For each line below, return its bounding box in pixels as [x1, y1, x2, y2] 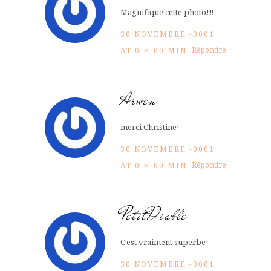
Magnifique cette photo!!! [120, 6, 214, 18]
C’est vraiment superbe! [120, 236, 208, 247]
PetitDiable [120, 202, 188, 227]
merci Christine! [120, 121, 179, 132]
